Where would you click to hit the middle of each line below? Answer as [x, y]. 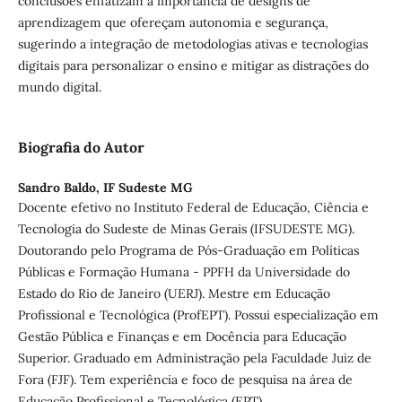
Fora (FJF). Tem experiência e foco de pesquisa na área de [185, 380]
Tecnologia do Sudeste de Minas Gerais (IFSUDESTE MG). [186, 229]
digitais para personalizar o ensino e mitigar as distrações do [193, 66]
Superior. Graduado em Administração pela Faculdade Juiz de [194, 358]
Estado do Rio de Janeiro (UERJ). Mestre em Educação [174, 294]
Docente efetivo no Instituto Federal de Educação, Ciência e [193, 208]
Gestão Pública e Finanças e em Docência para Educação [182, 337]
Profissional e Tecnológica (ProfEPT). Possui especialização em [198, 315]
